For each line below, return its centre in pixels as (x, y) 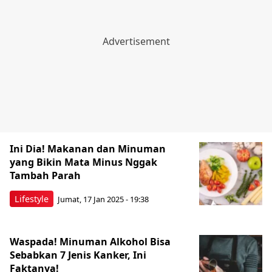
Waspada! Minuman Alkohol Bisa (90, 241)
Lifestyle (32, 199)
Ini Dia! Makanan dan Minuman (88, 148)
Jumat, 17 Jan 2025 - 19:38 (103, 199)
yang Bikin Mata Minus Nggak (83, 162)
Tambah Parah (45, 175)
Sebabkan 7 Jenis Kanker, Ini (78, 255)
